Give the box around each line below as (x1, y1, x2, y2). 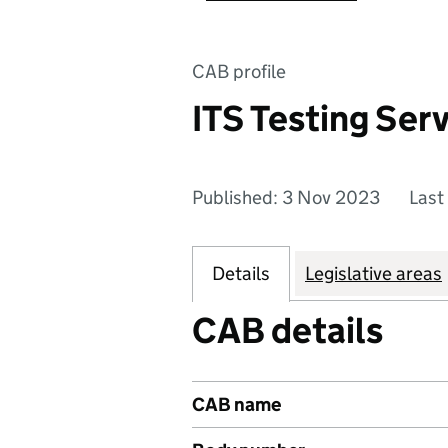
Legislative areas (305, 262, 442, 285)
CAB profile (192, 60, 286, 83)
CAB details (192, 308, 383, 353)
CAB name (192, 393, 281, 416)
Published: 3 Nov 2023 (192, 186, 380, 209)
